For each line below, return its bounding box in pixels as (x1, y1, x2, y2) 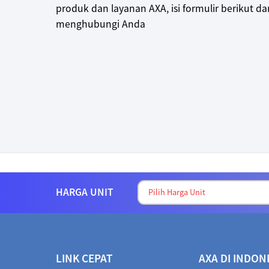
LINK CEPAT (56, 250, 112, 265)
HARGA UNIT (56, 186, 113, 199)
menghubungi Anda (56, 17, 145, 31)
